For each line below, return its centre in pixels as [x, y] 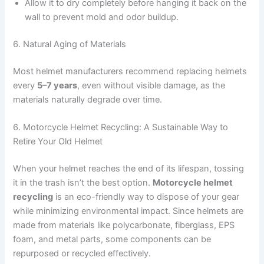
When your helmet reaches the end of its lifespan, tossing [129, 168]
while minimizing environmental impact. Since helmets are [128, 211]
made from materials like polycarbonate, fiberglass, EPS [124, 225]
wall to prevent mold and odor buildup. [102, 17]
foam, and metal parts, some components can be [112, 239]
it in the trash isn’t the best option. [83, 182]
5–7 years [57, 85]
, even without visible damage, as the [151, 85]
